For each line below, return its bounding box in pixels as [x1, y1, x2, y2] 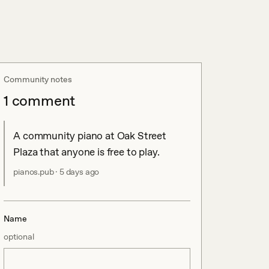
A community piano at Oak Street [13, 130, 166, 142]
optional [4, 232, 35, 241]
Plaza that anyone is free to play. [13, 146, 160, 158]
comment [8, 92, 76, 109]
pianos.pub [13, 167, 54, 177]
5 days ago [59, 167, 100, 177]
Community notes [4, 74, 73, 84]
